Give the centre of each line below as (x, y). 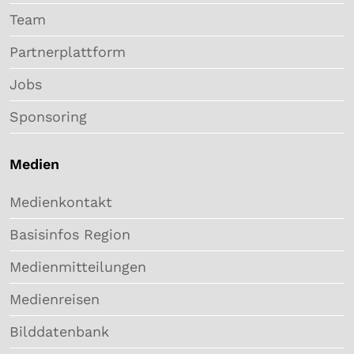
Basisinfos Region (70, 234)
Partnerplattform (68, 51)
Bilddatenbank (59, 331)
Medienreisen (55, 299)
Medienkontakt (61, 201)
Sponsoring (48, 116)
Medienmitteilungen (78, 266)
